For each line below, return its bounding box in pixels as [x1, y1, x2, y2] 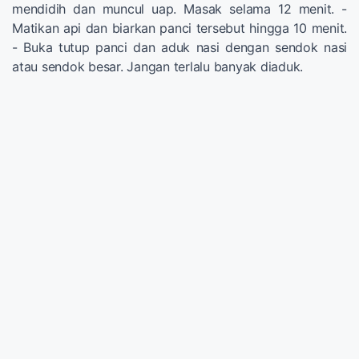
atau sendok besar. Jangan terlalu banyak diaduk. [12, 58, 303, 75]
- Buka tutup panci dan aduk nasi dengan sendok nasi [12, 38, 347, 55]
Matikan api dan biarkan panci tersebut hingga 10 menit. [12, 19, 347, 36]
